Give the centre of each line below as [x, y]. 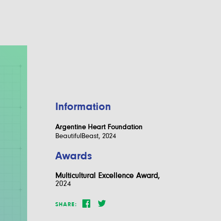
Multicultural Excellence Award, [107, 175]
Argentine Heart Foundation [99, 127]
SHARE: [66, 204]
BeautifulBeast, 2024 [85, 135]
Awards [73, 155]
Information [83, 106]
